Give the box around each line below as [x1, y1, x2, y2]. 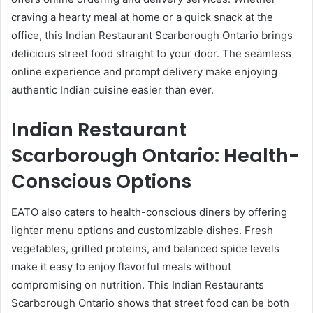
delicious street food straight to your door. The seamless [11, 46, 291, 60]
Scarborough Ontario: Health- [11, 142, 299, 168]
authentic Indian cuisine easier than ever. [11, 82, 214, 96]
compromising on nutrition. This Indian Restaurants [11, 278, 264, 292]
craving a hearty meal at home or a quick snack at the [11, 10, 273, 24]
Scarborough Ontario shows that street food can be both [11, 296, 289, 310]
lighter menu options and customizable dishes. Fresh [11, 224, 273, 238]
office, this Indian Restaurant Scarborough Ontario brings [11, 28, 293, 42]
